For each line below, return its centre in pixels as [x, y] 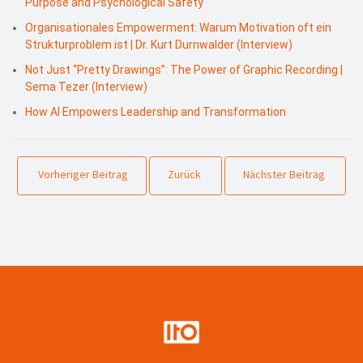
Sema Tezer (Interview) [86, 86]
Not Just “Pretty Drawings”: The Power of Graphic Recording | [184, 69]
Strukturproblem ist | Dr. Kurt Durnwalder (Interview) [159, 44]
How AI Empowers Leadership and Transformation [156, 111]
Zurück [184, 175]
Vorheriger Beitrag [83, 175]
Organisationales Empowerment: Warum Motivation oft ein [178, 27]
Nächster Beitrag [284, 175]
